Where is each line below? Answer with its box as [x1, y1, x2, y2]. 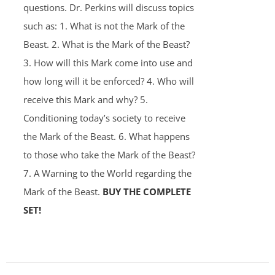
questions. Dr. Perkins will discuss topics [23, 1, 194, 14]
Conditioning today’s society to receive [23, 112, 185, 124]
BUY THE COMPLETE [102, 185, 191, 198]
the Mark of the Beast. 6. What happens [23, 130, 190, 142]
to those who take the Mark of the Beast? [23, 149, 195, 161]
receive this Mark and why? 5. [23, 93, 148, 106]
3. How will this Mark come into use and [23, 56, 193, 69]
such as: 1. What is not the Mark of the [23, 20, 185, 32]
